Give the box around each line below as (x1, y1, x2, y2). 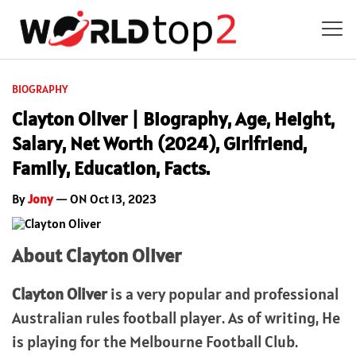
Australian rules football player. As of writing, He (12, 307, 340, 328)
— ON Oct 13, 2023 (53, 190, 157, 207)
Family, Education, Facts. (12, 155, 210, 180)
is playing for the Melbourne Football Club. (12, 331, 298, 352)
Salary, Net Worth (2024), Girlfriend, (12, 130, 307, 156)
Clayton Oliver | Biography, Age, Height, (12, 106, 335, 131)
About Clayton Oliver (12, 242, 181, 268)
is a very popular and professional (107, 283, 339, 304)
